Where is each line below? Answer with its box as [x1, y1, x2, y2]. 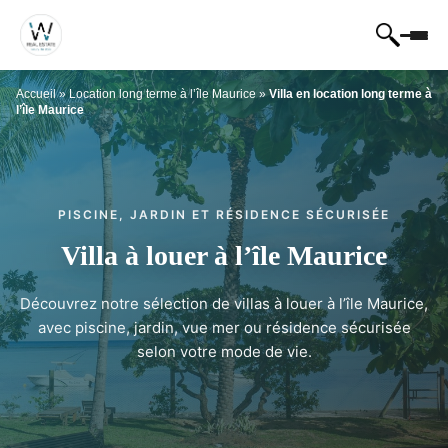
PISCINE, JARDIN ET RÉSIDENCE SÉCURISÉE [58, 207, 390, 222]
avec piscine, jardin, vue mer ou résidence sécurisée [37, 318, 411, 337]
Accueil [16, 87, 56, 101]
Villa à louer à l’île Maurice [61, 240, 387, 271]
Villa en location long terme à [269, 87, 432, 101]
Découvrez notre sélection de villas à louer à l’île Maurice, [20, 294, 428, 313]
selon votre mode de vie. [136, 342, 312, 361]
